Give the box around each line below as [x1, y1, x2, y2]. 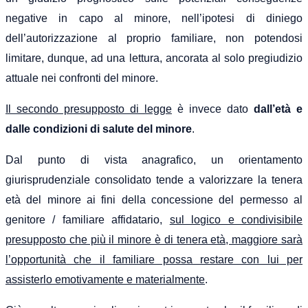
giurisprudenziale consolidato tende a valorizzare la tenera [5, 173, 302, 186]
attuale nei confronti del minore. [5, 71, 158, 84]
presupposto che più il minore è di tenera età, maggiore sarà [5, 233, 302, 245]
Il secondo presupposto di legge [5, 102, 172, 115]
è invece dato [172, 102, 254, 115]
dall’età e [254, 102, 302, 115]
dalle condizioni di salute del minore [5, 122, 192, 135]
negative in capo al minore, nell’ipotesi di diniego [5, 12, 302, 24]
